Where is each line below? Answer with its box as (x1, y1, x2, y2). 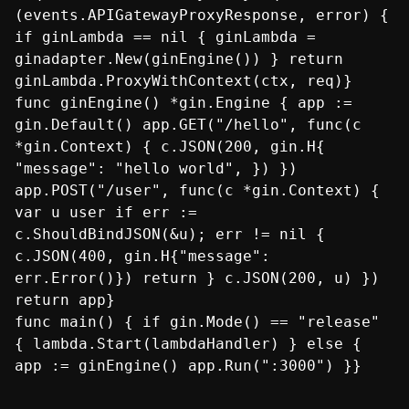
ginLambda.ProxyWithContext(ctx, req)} (15, 71, 352, 89)
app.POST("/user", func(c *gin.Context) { (15, 181, 380, 199)
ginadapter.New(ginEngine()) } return (15, 49, 343, 68)
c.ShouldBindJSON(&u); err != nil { (15, 225, 325, 243)
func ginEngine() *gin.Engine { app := (15, 93, 352, 111)
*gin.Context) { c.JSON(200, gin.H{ (15, 137, 325, 155)
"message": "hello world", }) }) (15, 159, 298, 177)
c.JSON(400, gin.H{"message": (15, 246, 270, 265)
